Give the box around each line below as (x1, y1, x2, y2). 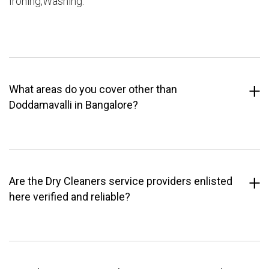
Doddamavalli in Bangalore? (9, 98, 138, 112)
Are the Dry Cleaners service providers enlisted (9, 175, 232, 188)
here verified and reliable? (9, 190, 130, 204)
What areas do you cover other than (9, 83, 177, 96)
